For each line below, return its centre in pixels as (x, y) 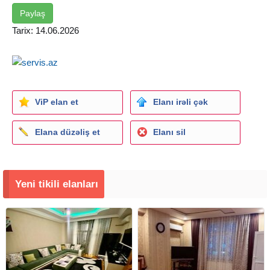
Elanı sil (169, 132)
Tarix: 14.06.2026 (46, 30)
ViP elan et (57, 102)
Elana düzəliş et (67, 132)
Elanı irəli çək (180, 102)
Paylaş (33, 13)
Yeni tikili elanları (57, 184)
